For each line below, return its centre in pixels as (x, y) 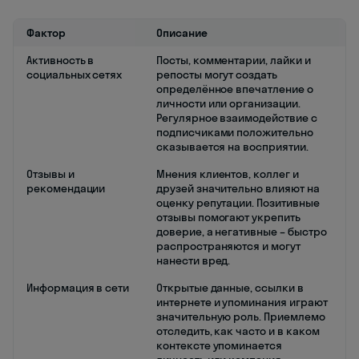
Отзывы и (50, 173)
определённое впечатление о (235, 89)
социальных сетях (75, 74)
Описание (182, 32)
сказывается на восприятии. (232, 146)
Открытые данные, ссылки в (230, 287)
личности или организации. (228, 103)
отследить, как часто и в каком (238, 331)
